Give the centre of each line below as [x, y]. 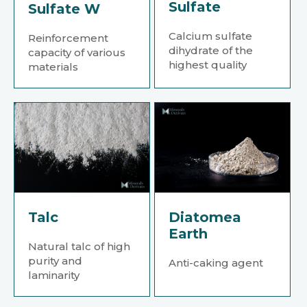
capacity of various [77, 52]
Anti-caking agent [216, 263]
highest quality [208, 64]
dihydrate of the [211, 50]
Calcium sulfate [211, 36]
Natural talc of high [79, 247]
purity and [55, 261]
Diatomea [205, 218]
